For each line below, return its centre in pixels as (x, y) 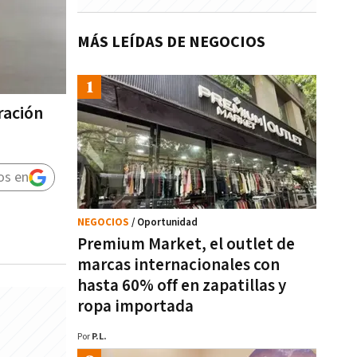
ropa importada (135, 306)
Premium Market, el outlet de (186, 244)
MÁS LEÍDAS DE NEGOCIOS (171, 42)
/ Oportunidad (165, 223)
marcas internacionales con (178, 265)
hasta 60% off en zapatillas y (182, 286)
